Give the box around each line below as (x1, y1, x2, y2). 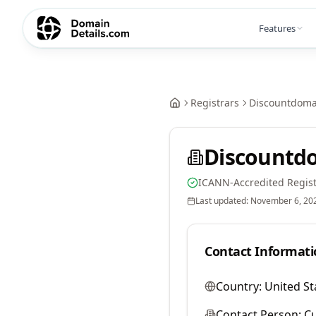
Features (259, 21, 296, 35)
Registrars (190, 96, 239, 109)
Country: (216, 279, 262, 294)
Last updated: (195, 195, 250, 207)
